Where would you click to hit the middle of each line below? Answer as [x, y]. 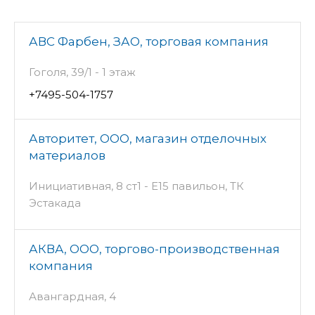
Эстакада [55, 202]
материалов [67, 155]
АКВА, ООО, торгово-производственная [154, 249]
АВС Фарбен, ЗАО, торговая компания [149, 41]
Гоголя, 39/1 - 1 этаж [82, 72]
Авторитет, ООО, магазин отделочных [148, 138]
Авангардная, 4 [72, 296]
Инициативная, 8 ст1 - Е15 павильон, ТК [136, 186]
